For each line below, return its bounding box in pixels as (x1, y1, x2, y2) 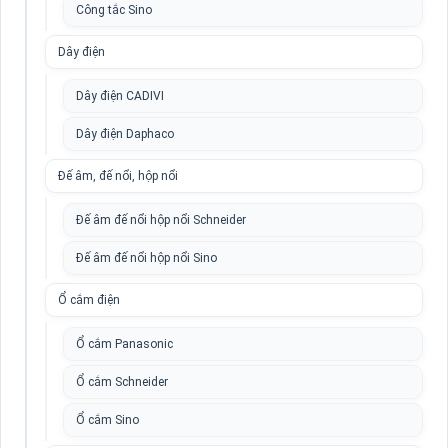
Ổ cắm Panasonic (76, 337, 173, 351)
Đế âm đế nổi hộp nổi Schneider (76, 213, 246, 227)
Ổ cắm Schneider (76, 375, 168, 389)
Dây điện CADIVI (76, 89, 164, 103)
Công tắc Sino (76, 3, 152, 17)
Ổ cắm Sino (76, 413, 139, 427)
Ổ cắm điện (58, 293, 120, 307)
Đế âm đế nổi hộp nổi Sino (76, 251, 217, 265)
